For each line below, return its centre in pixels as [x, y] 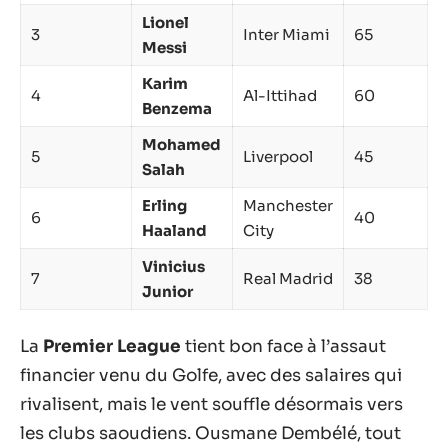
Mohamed [181, 144]
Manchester [288, 205]
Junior [167, 291]
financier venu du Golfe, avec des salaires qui [211, 375]
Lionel [165, 22]
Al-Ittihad [280, 95]
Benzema [177, 108]
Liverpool [278, 156]
